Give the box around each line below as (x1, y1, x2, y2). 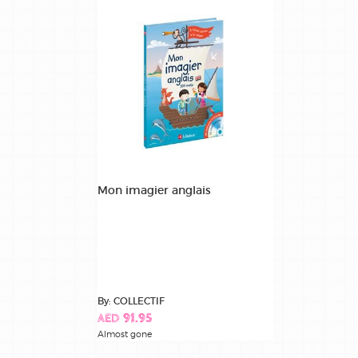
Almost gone (97, 328, 152, 340)
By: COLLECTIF (97, 295, 165, 308)
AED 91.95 (97, 312, 152, 327)
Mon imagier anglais (97, 183, 211, 198)
